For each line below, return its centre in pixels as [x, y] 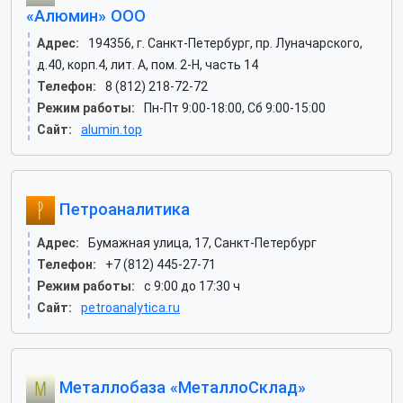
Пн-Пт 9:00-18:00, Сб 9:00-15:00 [235, 108]
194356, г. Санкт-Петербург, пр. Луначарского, [225, 43]
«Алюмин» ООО [86, 16]
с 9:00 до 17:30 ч [192, 286]
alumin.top [112, 130]
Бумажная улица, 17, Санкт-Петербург [202, 243]
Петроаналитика [122, 209]
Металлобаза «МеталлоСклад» [180, 387]
